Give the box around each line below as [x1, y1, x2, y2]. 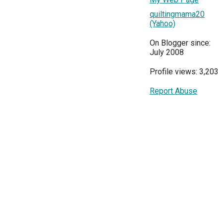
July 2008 [150, 48, 184, 57]
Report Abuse [150, 86, 197, 96]
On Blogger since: [150, 38, 211, 48]
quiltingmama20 [150, 9, 205, 19]
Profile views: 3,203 [150, 67, 219, 76]
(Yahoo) [150, 19, 175, 28]
